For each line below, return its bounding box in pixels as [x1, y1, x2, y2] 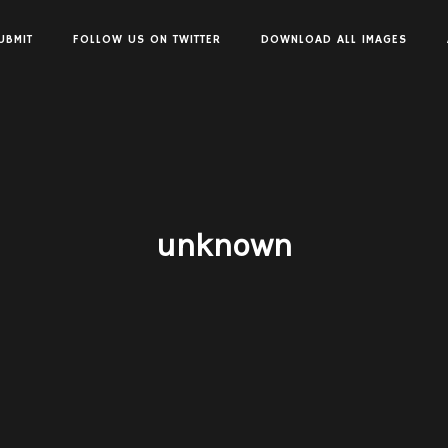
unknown [156, 227, 292, 264]
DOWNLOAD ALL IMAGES [260, 32, 407, 47]
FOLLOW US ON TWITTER [72, 32, 221, 47]
